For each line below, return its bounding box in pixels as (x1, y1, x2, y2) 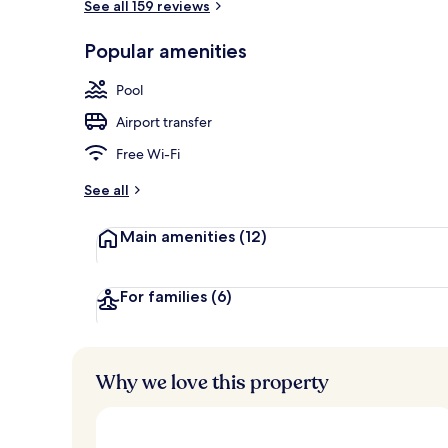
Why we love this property (96, 368, 329, 396)
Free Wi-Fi (116, 144, 180, 163)
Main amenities (120, 226, 239, 246)
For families (120, 286, 211, 306)
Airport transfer (116, 112, 212, 131)
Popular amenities (84, 38, 247, 63)
